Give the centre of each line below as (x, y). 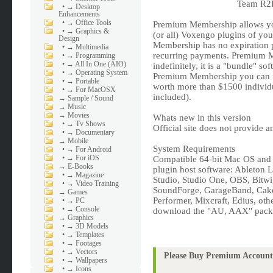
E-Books (81, 166)
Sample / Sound (91, 98)
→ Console (83, 209)
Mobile (78, 141)
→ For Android (89, 149)
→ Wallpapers (87, 260)
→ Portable (83, 81)
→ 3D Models (88, 226)
